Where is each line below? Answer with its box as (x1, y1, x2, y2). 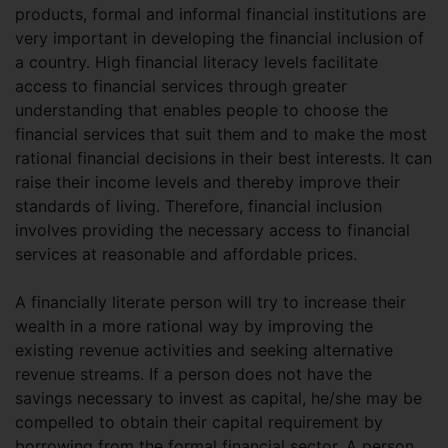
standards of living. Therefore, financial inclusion (15, 196, 382, 217)
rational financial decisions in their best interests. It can (15, 148, 432, 169)
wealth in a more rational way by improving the (15, 316, 373, 337)
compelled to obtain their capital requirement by (15, 412, 383, 433)
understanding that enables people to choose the (15, 100, 388, 121)
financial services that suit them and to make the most (15, 124, 427, 145)
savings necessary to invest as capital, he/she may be (15, 388, 422, 409)
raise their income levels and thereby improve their (15, 172, 400, 193)
